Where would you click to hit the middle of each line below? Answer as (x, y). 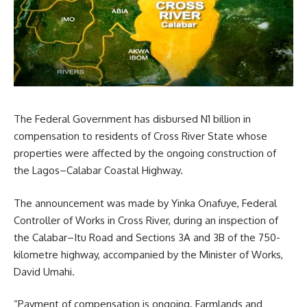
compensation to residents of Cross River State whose (140, 136)
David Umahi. (44, 271)
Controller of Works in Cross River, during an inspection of (146, 220)
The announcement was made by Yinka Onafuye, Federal (145, 203)
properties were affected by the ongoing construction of (145, 153)
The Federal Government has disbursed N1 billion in (132, 119)
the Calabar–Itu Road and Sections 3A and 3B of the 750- (147, 237)
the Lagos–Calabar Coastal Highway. (98, 171)
